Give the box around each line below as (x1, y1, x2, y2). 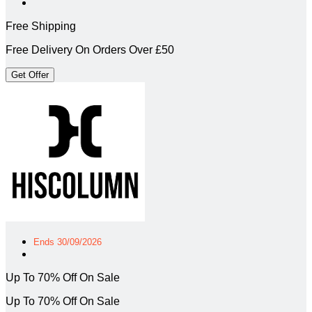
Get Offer (11, 69, 49, 80)
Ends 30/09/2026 (33, 236, 102, 247)
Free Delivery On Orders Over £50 (6, 43, 174, 56)
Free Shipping (6, 19, 76, 32)
